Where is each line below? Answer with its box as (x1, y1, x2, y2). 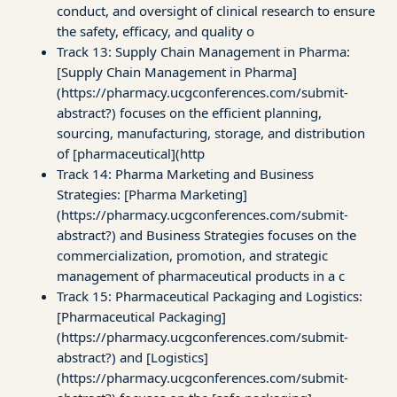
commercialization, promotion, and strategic (57, 245, 328, 264)
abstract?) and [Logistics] (57, 347, 208, 366)
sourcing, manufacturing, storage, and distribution (57, 123, 365, 142)
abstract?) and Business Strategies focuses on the (57, 225, 356, 244)
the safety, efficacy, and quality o (57, 21, 254, 40)
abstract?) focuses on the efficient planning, (57, 103, 322, 121)
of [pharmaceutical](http (57, 144, 205, 162)
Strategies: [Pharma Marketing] (57, 184, 247, 203)
